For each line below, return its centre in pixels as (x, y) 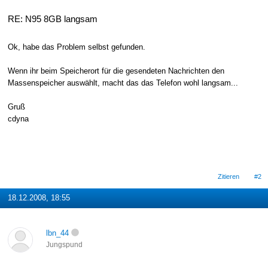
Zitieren (229, 176)
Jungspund (64, 244)
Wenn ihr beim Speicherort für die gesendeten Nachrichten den (116, 71)
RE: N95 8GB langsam (52, 19)
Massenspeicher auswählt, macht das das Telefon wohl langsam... (123, 83)
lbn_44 (57, 233)
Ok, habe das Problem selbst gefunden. (76, 47)
